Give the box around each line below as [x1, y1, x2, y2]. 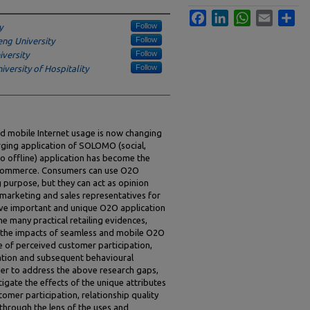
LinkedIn [228, 10, 262, 20]
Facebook [206, 10, 246, 20]
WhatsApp [250, 10, 292, 20]
